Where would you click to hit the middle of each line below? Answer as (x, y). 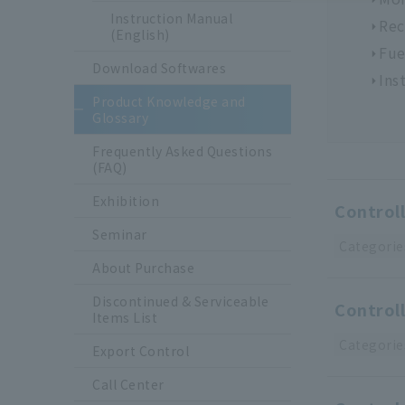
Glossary (120, 118)
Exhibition (126, 201)
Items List (125, 318)
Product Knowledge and (169, 102)
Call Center (128, 385)
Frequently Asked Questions (182, 151)
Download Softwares (159, 68)
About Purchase (143, 268)
